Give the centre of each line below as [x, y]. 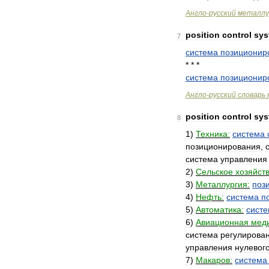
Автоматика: [220, 210]
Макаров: [214, 260]
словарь [252, 95]
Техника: [213, 134]
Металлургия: [223, 184]
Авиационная [222, 222]
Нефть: [210, 197]
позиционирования [223, 147]
